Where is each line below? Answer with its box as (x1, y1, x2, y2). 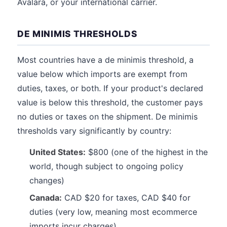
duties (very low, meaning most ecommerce (29, 207, 197, 217)
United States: (29, 147, 86, 157)
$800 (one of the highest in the (86, 147, 208, 157)
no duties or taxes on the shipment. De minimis (17, 111, 198, 122)
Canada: (29, 193, 62, 203)
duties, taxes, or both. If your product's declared (17, 83, 203, 93)
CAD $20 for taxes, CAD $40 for (62, 193, 191, 203)
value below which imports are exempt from (17, 69, 187, 79)
